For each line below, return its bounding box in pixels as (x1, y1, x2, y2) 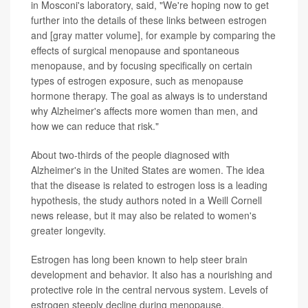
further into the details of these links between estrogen (31, 12, 267, 27)
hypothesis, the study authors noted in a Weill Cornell (31, 192, 262, 207)
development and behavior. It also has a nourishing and (31, 267, 272, 281)
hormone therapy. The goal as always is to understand (31, 88, 267, 102)
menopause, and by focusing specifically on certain (31, 58, 252, 72)
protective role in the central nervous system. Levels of (31, 282, 268, 296)
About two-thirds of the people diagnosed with (31, 147, 230, 162)
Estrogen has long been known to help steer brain (31, 252, 247, 266)
